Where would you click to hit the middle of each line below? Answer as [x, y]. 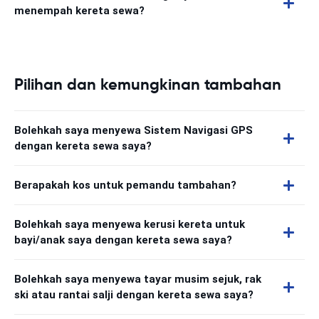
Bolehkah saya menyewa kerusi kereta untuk [130, 224]
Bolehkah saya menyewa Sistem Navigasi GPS [134, 130]
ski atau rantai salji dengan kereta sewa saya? [134, 295]
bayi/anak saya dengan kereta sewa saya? [123, 240]
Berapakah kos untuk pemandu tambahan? [125, 185]
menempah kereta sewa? [79, 11]
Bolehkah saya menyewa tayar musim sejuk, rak [138, 279]
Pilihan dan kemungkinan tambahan [148, 84]
